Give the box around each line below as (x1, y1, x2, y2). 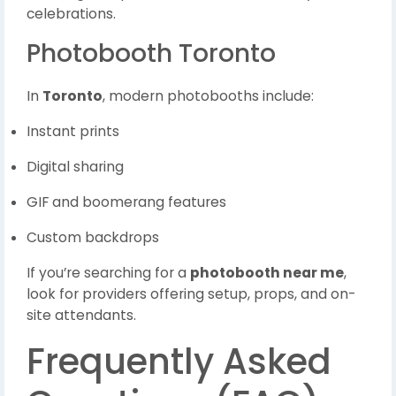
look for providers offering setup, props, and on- (27, 285, 355, 304)
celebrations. (27, 4, 116, 24)
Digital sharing (27, 157, 124, 177)
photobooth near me (190, 263, 344, 283)
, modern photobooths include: (103, 87, 314, 106)
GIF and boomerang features (27, 193, 226, 212)
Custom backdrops (27, 228, 159, 247)
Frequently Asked (27, 337, 331, 387)
